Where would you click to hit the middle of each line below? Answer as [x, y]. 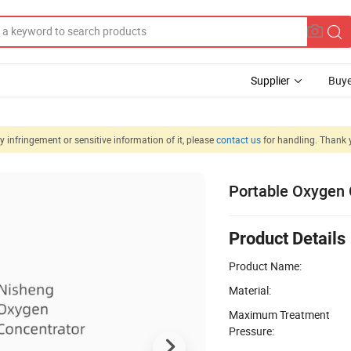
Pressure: [251, 331]
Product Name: [265, 266]
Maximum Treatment [279, 314]
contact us [239, 139]
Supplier [270, 80]
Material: [250, 290]
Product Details [287, 238]
